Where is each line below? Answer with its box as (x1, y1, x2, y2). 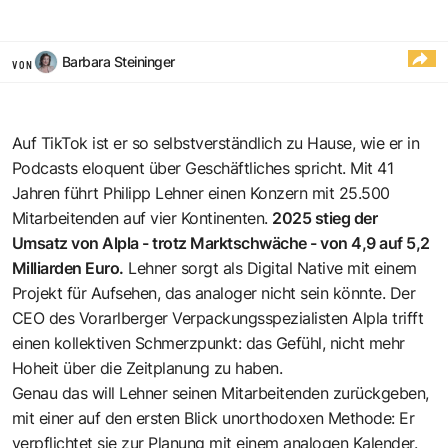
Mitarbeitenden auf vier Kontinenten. (12, 207, 273, 228)
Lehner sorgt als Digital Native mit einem (124, 257, 417, 278)
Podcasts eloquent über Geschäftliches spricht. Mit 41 (12, 157, 394, 178)
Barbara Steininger (62, 52, 175, 70)
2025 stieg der (272, 207, 378, 228)
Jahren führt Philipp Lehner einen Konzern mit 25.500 (12, 182, 390, 203)
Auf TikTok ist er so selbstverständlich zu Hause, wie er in (12, 132, 420, 153)
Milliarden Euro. (12, 257, 124, 278)
